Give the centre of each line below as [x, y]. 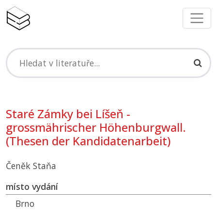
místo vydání [32, 187]
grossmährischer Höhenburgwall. [96, 128]
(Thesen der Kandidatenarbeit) [88, 141]
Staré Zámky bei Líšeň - [68, 114]
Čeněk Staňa [31, 166]
